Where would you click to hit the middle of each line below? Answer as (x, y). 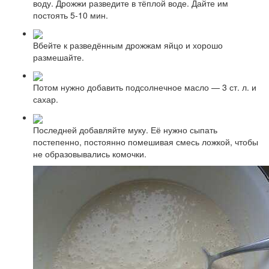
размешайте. (59, 57)
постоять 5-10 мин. (71, 15)
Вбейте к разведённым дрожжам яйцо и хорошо (128, 45)
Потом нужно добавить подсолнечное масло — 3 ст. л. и (145, 87)
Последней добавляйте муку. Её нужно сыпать (125, 129)
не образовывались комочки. (90, 153)
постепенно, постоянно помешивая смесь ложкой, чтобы (146, 141)
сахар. (46, 99)
